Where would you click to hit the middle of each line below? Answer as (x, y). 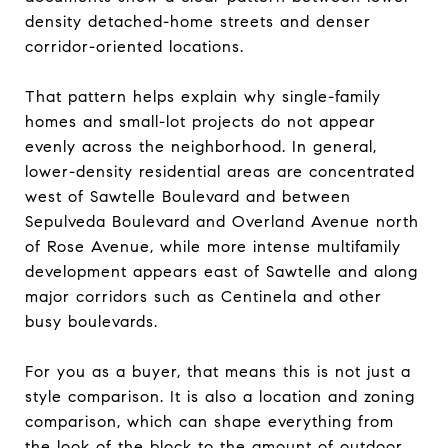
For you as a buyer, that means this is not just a (218, 371)
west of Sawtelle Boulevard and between (188, 196)
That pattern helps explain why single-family (203, 96)
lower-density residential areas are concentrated (220, 171)
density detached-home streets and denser (198, 21)
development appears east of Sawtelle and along (221, 271)
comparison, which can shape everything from (209, 421)
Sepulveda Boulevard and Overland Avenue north (222, 221)
